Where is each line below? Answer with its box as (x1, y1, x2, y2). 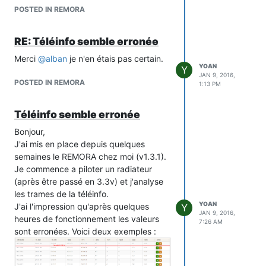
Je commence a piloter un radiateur (14, 163, 152, 174)
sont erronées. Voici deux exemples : (14, 226, 156, 236)
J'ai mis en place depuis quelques (14, 138, 145, 149)
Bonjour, (14, 126, 45, 137)
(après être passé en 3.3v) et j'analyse (14, 176, 163, 186)
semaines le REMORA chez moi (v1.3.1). (14, 151, 166, 161)
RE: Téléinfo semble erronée (14, 34, 159, 47)
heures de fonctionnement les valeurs (14, 213, 159, 224)
